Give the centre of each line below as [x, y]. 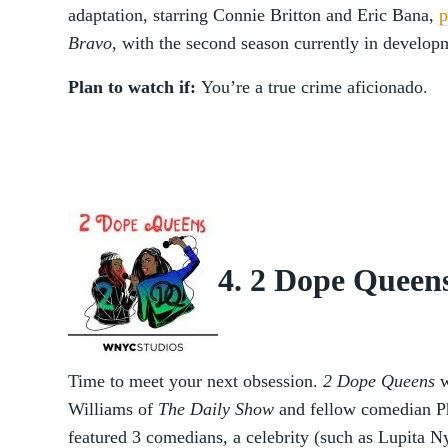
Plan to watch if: [134, 87]
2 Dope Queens [379, 381]
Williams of [113, 409]
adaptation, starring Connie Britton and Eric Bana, [253, 15]
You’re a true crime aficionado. [314, 87]
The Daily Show [216, 409]
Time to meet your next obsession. [195, 381]
